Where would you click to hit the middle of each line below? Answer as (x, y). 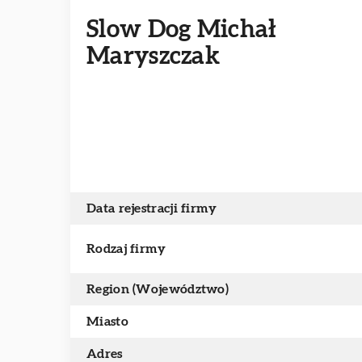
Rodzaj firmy (126, 249)
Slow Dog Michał (182, 30)
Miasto (107, 322)
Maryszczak (154, 57)
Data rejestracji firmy (152, 208)
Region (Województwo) (158, 289)
